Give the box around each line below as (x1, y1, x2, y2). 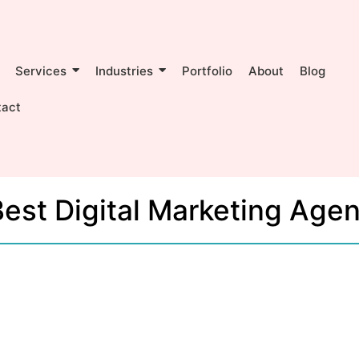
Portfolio (182, 63, 233, 79)
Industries (95, 63, 154, 79)
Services (15, 63, 67, 79)
